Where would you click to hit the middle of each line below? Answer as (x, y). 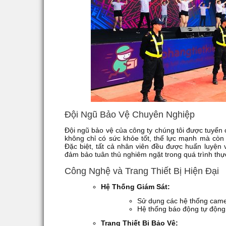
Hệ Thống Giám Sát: (135, 186)
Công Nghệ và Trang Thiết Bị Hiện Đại (142, 171)
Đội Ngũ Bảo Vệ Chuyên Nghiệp (130, 114)
